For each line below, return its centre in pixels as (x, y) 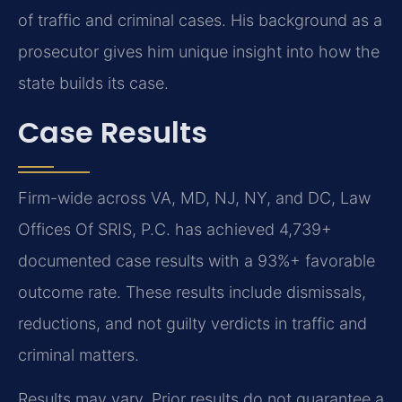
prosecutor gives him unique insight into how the (199, 51)
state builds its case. (93, 83)
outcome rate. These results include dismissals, (192, 293)
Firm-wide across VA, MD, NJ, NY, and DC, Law (194, 198)
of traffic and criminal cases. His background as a (200, 20)
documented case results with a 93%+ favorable (197, 261)
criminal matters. (79, 355)
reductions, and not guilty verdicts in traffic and (192, 324)
